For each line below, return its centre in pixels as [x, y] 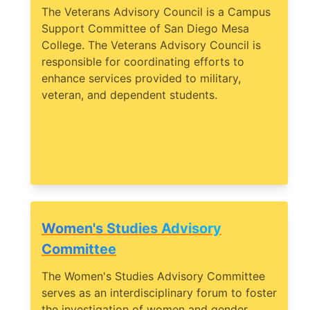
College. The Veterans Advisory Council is [151, 45]
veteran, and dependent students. [129, 95]
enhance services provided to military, [141, 79]
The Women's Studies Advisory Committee [153, 276]
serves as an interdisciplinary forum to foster [159, 293]
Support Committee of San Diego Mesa [145, 29]
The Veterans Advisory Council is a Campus [156, 12]
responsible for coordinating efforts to [143, 62]
